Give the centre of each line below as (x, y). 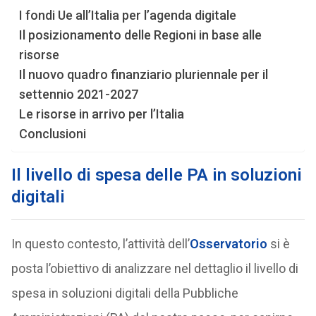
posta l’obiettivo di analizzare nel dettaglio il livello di (154, 268)
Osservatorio (228, 244)
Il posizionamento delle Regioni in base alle (140, 35)
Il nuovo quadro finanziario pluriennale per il (143, 75)
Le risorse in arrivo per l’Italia (101, 114)
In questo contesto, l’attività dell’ (100, 244)
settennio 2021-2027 (78, 95)
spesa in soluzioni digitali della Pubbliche (124, 293)
